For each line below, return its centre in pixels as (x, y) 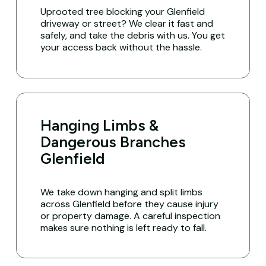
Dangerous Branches (113, 142)
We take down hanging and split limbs (122, 192)
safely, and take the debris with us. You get (133, 36)
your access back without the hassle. (121, 47)
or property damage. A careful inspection (131, 216)
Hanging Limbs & (100, 126)
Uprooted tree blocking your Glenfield (123, 12)
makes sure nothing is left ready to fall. (124, 228)
